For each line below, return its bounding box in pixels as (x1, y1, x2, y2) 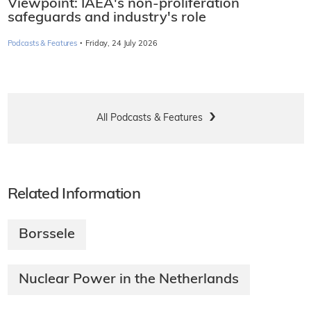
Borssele (18, 227, 75, 242)
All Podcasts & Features (96, 112, 203, 124)
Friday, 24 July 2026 (85, 40, 158, 48)
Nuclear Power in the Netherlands (18, 272, 239, 287)
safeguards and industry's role (7, 10, 206, 25)
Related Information (7, 186, 140, 203)
